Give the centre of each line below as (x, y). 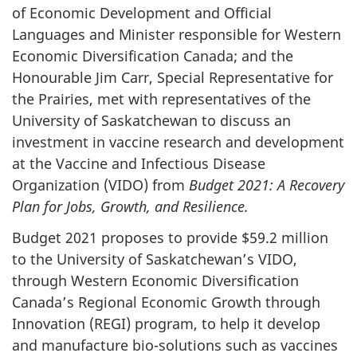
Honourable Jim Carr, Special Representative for (173, 78)
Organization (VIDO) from (100, 185)
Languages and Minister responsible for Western (177, 35)
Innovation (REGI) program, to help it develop (166, 323)
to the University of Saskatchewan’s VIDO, (155, 259)
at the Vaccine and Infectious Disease (139, 164)
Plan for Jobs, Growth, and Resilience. (130, 207)
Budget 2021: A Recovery (267, 185)
